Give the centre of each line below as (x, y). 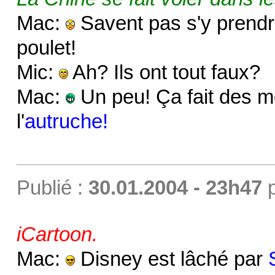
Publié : (52, 188)
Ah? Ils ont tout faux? (164, 72)
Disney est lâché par (171, 259)
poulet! (46, 48)
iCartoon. (57, 234)
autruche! (66, 121)
